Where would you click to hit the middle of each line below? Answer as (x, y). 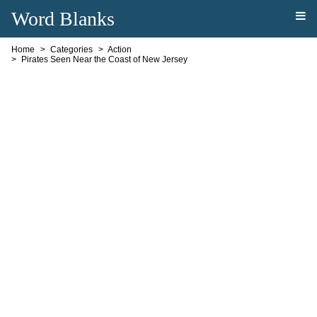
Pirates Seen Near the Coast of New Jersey (104, 59)
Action (119, 50)
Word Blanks (63, 19)
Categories (71, 50)
